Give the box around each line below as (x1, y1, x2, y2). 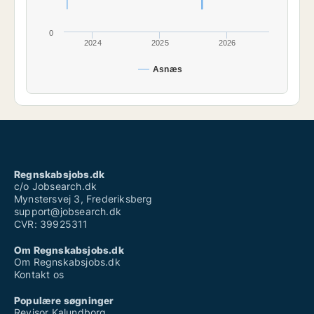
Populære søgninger (14, 294, 114, 307)
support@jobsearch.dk (14, 205, 121, 218)
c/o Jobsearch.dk (14, 180, 97, 193)
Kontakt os (14, 268, 64, 281)
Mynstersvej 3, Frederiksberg (14, 193, 153, 205)
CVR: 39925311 (14, 218, 88, 231)
